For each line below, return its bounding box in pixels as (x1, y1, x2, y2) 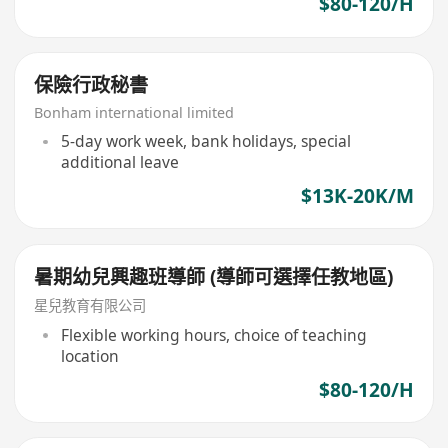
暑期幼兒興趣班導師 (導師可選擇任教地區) (34, 263, 394, 290)
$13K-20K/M (300, 182, 414, 209)
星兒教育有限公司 (34, 296, 147, 316)
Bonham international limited (34, 102, 235, 122)
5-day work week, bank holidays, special (60, 130, 351, 153)
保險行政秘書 (34, 71, 149, 98)
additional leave (60, 151, 179, 174)
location (60, 344, 119, 367)
